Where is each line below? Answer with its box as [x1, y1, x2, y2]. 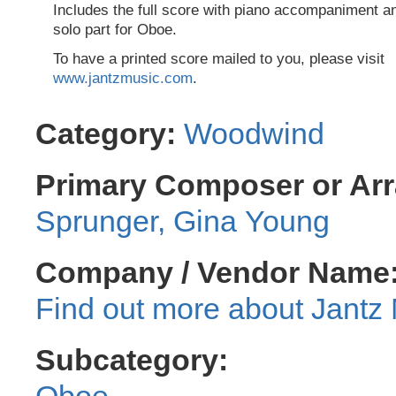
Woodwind [184, 116, 324, 150]
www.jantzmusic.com [53, 69, 193, 88]
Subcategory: [35, 342, 228, 377]
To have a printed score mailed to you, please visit [53, 49, 385, 68]
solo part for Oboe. [53, 20, 177, 39]
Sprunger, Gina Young [35, 203, 330, 238]
